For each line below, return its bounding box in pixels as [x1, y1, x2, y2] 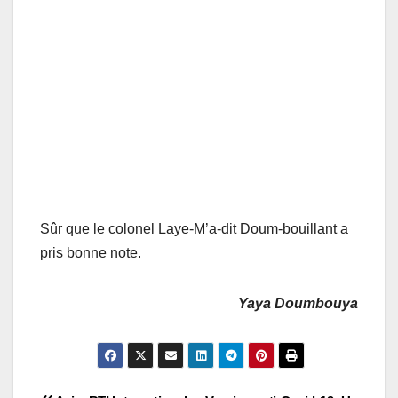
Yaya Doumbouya [238, 295, 358, 311]
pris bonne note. [40, 244, 141, 260]
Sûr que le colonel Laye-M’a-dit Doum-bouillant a [40, 220, 348, 236]
